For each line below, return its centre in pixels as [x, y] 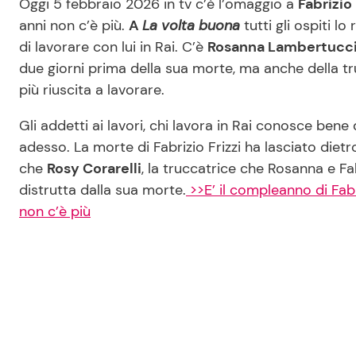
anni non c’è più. [74, 26]
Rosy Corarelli [94, 169]
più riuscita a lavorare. [92, 90]
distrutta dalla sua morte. [103, 190]
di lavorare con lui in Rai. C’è [113, 47]
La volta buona [191, 26]
